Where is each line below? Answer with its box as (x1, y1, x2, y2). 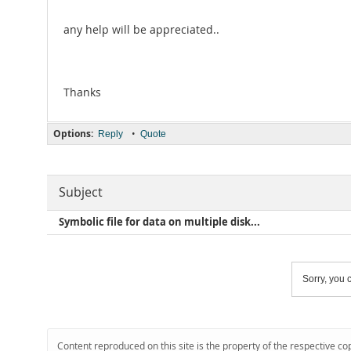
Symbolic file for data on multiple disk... (59, 215, 260, 229)
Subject (59, 184, 103, 201)
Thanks (63, 85, 101, 100)
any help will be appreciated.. (63, 23, 219, 37)
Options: (53, 127, 93, 140)
